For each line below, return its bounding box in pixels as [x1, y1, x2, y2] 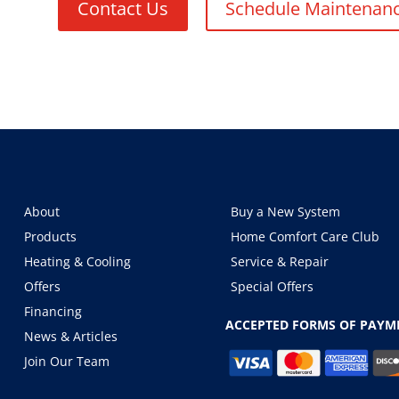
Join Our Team [24, 353, 110, 370]
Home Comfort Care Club [231, 228, 380, 246]
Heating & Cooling [24, 253, 132, 271]
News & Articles [24, 328, 118, 346]
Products [24, 228, 77, 246]
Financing [24, 303, 83, 321]
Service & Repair [231, 253, 330, 271]
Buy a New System [231, 203, 341, 221]
